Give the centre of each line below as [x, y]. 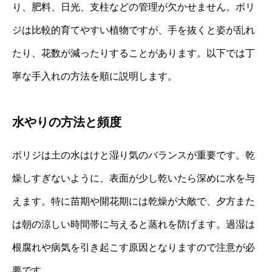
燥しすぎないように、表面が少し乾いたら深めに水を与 [134, 178]
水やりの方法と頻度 [67, 122]
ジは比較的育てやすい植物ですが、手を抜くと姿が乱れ [134, 30]
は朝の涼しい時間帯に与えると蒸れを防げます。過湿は [134, 225]
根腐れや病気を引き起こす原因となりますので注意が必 [134, 248]
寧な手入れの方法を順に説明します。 [95, 76]
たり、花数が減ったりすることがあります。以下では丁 [134, 53]
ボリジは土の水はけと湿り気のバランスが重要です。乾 [134, 155]
